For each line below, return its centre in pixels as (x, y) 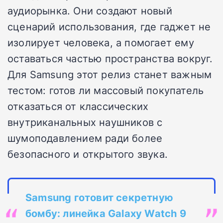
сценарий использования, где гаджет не (109, 26)
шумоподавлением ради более (85, 138)
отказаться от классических (78, 106)
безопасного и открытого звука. (88, 154)
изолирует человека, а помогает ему (101, 42)
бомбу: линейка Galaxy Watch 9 (106, 213)
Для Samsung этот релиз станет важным (110, 74)
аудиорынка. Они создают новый (90, 10)
